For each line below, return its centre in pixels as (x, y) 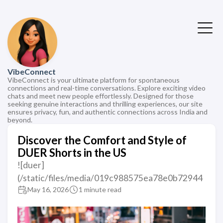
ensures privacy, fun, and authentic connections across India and (108, 112)
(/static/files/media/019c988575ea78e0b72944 (110, 178)
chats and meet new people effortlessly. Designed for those (101, 96)
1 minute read (100, 189)
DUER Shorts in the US (72, 153)
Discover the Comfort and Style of (102, 140)
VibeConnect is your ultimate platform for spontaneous (94, 80)
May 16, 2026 (48, 189)
